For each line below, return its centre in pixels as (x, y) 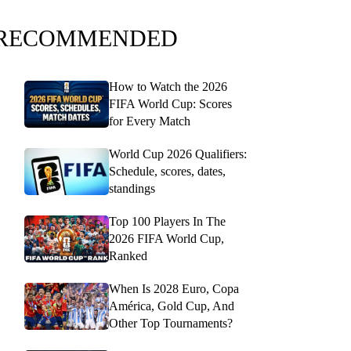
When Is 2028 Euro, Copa (174, 289)
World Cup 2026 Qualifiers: (178, 154)
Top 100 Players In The (167, 221)
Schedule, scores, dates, (167, 171)
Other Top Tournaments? (171, 323)
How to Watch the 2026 (168, 87)
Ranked (128, 256)
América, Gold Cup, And (172, 306)
